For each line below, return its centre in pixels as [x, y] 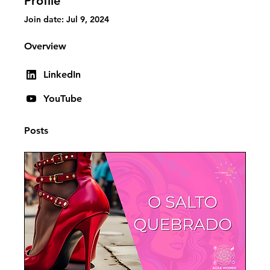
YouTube [63, 99]
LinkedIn [62, 75]
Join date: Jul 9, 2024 [67, 20]
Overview [45, 46]
